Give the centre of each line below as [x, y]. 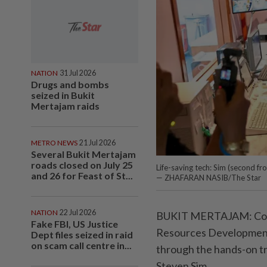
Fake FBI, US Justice [74, 223]
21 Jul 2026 [97, 142]
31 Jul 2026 [78, 73]
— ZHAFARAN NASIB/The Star [209, 178]
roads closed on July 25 [82, 164]
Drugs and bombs [70, 84]
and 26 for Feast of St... [82, 175]
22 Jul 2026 [78, 212]
